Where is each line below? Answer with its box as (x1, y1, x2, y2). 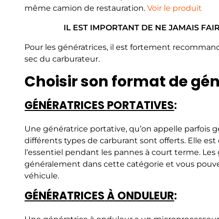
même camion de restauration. (24, 3, 148, 13)
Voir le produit (147, 3, 202, 13)
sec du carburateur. (24, 54, 100, 64)
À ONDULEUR (105, 188, 175, 204)
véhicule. (24, 171, 60, 181)
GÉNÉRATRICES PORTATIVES (24, 97, 175, 113)
